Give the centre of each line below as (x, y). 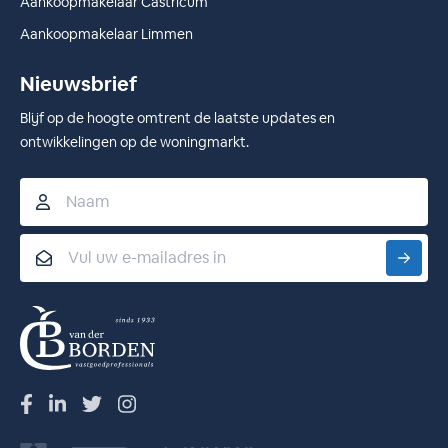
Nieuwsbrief (78, 84)
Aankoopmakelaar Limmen (106, 34)
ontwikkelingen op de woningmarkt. (134, 142)
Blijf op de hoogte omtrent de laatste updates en (177, 118)
